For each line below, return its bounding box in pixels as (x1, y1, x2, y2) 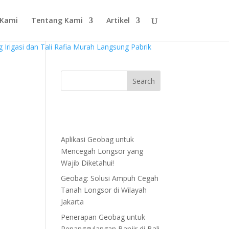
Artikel (106, 15, 130, 25)
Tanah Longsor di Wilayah (61, 185, 147, 195)
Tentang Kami (31, 15, 83, 25)
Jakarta (61, 197, 84, 207)
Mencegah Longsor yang (61, 146, 144, 156)
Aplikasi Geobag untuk (61, 134, 134, 144)
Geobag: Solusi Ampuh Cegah (61, 173, 159, 183)
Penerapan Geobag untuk (61, 212, 146, 222)
